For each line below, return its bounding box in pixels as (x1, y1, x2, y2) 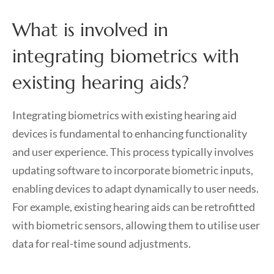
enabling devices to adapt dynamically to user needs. (12, 182, 259, 195)
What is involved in (12, 18, 168, 41)
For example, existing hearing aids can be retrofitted (12, 200, 255, 213)
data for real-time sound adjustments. (12, 237, 191, 250)
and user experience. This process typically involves (12, 145, 254, 158)
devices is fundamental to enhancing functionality (12, 127, 247, 140)
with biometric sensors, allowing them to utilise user (12, 218, 260, 232)
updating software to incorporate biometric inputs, (12, 163, 253, 177)
